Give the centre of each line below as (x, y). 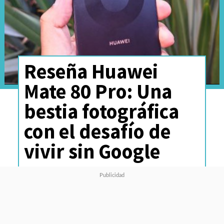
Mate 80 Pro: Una (98, 91)
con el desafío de (97, 131)
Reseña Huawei (91, 71)
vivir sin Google (92, 151)
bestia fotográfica (101, 111)
